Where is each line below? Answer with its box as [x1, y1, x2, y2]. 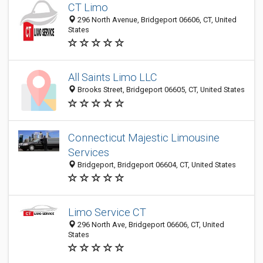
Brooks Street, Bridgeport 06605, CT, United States [76, 85, 245, 95]
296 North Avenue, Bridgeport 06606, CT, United [76, 15, 237, 24]
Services [68, 146, 109, 159]
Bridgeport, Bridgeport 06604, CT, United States [76, 160, 236, 169]
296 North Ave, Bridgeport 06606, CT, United [76, 220, 224, 229]
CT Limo [68, 1, 108, 14]
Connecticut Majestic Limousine [68, 131, 220, 144]
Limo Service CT [68, 206, 146, 218]
